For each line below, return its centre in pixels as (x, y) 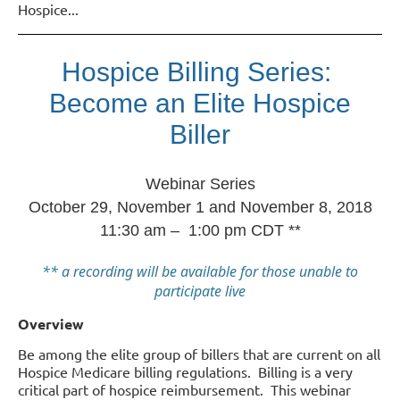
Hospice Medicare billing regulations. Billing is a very (185, 372)
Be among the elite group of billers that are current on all (199, 354)
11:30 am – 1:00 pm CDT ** (200, 231)
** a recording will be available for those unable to (200, 272)
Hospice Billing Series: (200, 71)
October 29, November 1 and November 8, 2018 (200, 208)
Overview (51, 324)
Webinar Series (200, 184)
